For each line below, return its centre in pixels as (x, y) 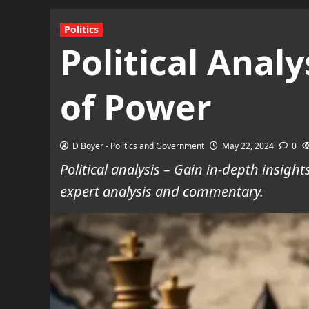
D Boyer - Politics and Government (138, 146)
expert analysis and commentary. (162, 191)
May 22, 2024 (248, 146)
